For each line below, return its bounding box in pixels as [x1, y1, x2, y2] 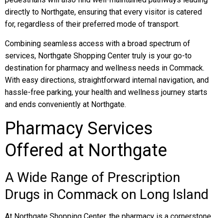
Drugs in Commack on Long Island [5, 186, 209, 202]
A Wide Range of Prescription [5, 169, 180, 185]
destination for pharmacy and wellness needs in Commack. [5, 63, 204, 73]
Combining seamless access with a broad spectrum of [5, 39, 190, 48]
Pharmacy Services [5, 118, 153, 139]
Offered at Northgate [5, 140, 167, 161]
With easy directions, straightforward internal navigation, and [5, 75, 209, 85]
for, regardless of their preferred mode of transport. [5, 19, 180, 29]
